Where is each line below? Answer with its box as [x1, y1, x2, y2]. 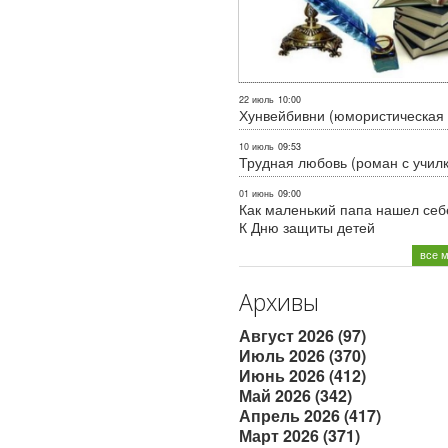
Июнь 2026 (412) [239, 364, 366, 388]
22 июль [239, 93, 274, 107]
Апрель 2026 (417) [239, 404, 381, 428]
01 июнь [239, 187, 274, 201]
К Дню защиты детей [239, 217, 375, 238]
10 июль [239, 140, 274, 154]
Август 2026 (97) [239, 324, 366, 348]
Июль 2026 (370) [239, 344, 366, 368]
